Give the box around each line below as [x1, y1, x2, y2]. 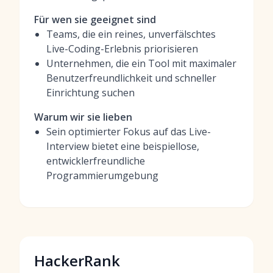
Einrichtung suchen [46, 86, 135, 99]
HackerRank [34, 250, 120, 271]
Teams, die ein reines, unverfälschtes [46, 27, 216, 41]
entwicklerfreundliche [46, 154, 145, 168]
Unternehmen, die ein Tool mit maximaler [46, 57, 236, 70]
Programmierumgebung [46, 169, 158, 182]
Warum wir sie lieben [34, 110, 132, 124]
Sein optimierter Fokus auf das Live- [46, 125, 211, 138]
